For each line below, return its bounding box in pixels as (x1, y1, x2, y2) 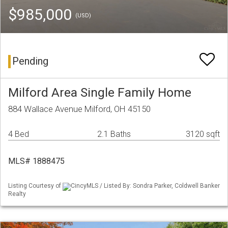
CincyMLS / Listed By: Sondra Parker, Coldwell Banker (71, 182, 220, 190)
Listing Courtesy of (8, 182, 63, 190)
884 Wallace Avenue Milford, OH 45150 (8, 104, 151, 115)
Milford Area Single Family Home (8, 85, 191, 100)
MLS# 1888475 (8, 156, 65, 166)
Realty (8, 190, 26, 197)
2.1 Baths (97, 129, 131, 139)
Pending (12, 55, 48, 68)
